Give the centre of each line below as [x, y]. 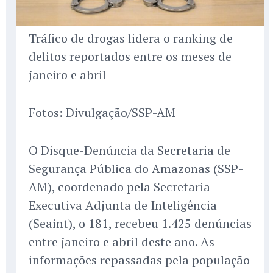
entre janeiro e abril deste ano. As [122, 241]
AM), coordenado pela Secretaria [119, 186]
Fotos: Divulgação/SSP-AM [102, 112]
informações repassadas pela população [139, 260]
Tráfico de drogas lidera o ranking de [131, 38]
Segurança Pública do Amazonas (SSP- [136, 168]
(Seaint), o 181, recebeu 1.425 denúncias [140, 223]
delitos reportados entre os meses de [130, 56]
